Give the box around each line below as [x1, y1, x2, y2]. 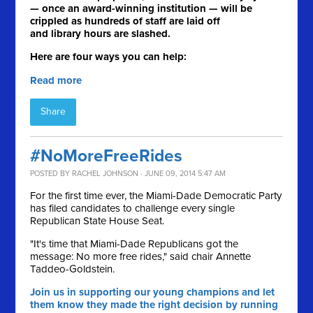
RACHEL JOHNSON [72, 169, 139, 179]
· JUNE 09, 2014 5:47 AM [138, 169, 226, 179]
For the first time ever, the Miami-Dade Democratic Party [30, 189, 282, 203]
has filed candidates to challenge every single [30, 202, 235, 215]
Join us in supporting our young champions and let [30, 286, 275, 299]
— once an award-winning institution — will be [30, 2, 253, 15]
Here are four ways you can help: [30, 50, 187, 64]
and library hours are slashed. [30, 27, 174, 41]
